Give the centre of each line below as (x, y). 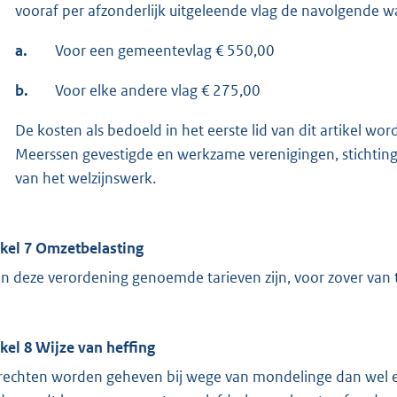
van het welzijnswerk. (86, 178)
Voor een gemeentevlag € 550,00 (165, 50)
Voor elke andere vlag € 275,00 (158, 90)
